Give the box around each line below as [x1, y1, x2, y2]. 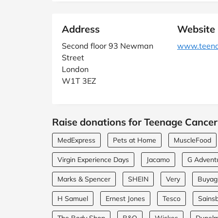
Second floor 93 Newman [62, 41, 153, 51]
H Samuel [57, 194, 88, 203]
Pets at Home [113, 136, 156, 145]
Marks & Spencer [57, 175, 110, 183]
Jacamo [146, 155, 170, 164]
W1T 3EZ [62, 76, 96, 86]
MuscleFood [174, 136, 211, 145]
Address [62, 23, 100, 35]
